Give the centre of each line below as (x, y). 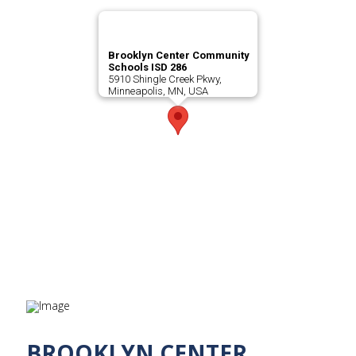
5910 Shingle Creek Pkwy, (165, 79)
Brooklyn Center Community (179, 56)
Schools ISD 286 (147, 68)
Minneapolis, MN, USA (158, 91)
